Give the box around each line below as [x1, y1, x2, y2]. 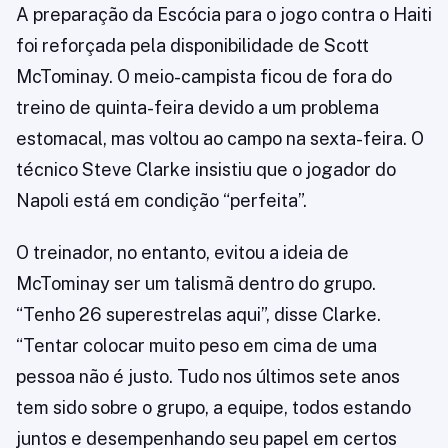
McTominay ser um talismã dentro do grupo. [16, 273, 376, 294]
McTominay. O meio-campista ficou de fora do [16, 66, 392, 87]
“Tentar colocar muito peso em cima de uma [16, 335, 377, 356]
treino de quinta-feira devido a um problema [16, 97, 379, 118]
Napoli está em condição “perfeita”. [16, 190, 307, 211]
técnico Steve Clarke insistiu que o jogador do [16, 159, 396, 180]
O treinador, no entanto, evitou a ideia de [16, 242, 349, 263]
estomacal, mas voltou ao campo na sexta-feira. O [16, 128, 424, 149]
